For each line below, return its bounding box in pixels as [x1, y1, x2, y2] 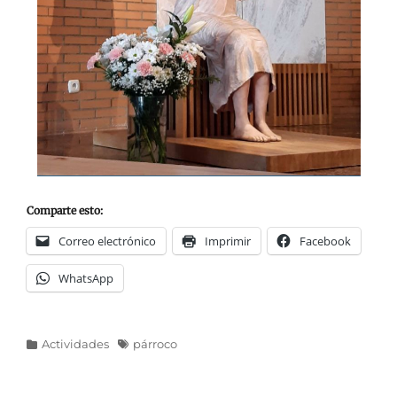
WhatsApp [58, 269, 113, 286]
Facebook [300, 232, 351, 249]
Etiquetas [117, 335, 173, 350]
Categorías [26, 335, 88, 350]
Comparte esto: [27, 203, 103, 217]
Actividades [42, 336, 109, 351]
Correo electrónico [58, 232, 156, 249]
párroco [133, 336, 177, 351]
